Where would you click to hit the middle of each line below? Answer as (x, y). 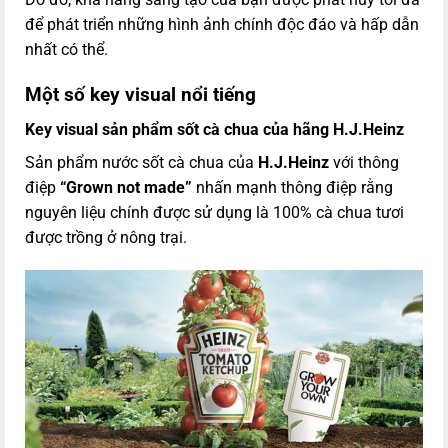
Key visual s (67, 129)
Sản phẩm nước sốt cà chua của (141, 162)
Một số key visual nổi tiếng (140, 94)
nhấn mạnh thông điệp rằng (292, 187)
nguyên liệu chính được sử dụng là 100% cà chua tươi (214, 212)
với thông (364, 162)
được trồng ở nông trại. (106, 237)
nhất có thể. (66, 50)
